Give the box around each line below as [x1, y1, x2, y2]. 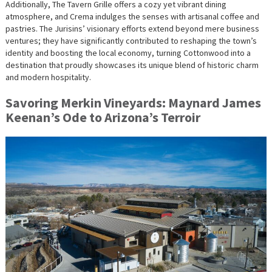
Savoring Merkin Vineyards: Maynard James [5, 93, 261, 111]
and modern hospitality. [5, 71, 91, 83]
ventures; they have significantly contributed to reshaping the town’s [5, 35, 257, 46]
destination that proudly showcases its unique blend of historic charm [5, 59, 259, 70]
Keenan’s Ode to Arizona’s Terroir [5, 108, 200, 126]
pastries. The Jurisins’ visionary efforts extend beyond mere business [5, 22, 259, 34]
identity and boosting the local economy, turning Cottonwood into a [5, 47, 251, 58]
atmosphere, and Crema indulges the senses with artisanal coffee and [5, 10, 259, 22]
